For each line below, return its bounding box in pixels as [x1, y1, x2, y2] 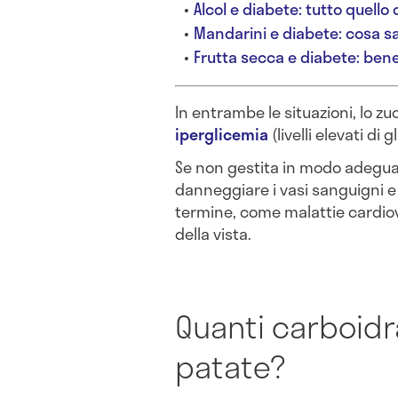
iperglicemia [175, 121, 268, 147]
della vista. [175, 221, 251, 247]
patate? [175, 342, 285, 391]
